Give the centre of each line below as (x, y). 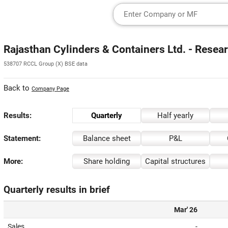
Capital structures (175, 161)
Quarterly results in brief (57, 190)
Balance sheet (107, 138)
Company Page (50, 89)
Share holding (107, 161)
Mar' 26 (186, 210)
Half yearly (175, 116)
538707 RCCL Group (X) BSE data (46, 64)
